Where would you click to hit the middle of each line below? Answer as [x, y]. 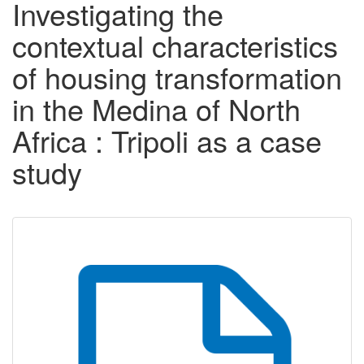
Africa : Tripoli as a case [167, 141]
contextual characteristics [175, 45]
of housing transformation [177, 77]
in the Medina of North [156, 109]
